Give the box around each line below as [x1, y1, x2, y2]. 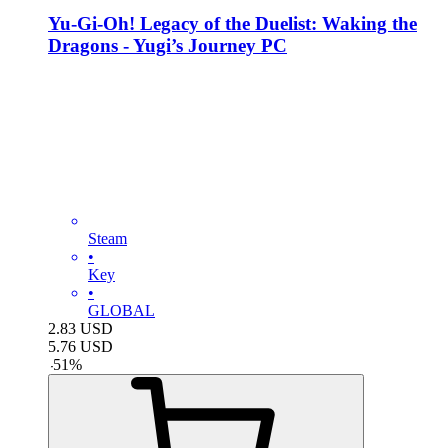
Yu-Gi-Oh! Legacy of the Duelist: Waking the [48, 12, 417, 34]
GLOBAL [88, 301, 155, 319]
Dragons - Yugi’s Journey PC [48, 34, 287, 56]
